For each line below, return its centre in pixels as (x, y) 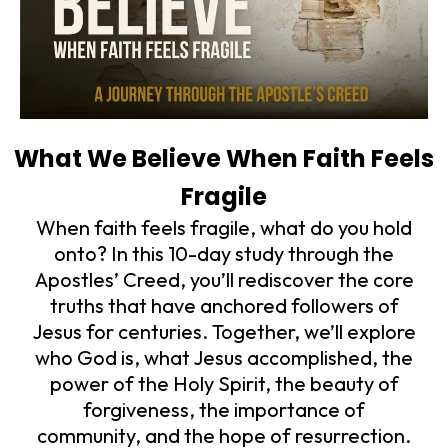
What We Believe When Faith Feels (224, 159)
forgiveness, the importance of (224, 410)
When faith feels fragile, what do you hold (224, 228)
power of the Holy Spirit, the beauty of (224, 384)
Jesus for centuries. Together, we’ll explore (224, 332)
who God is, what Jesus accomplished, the (224, 358)
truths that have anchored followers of (224, 306)
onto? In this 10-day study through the (224, 254)
